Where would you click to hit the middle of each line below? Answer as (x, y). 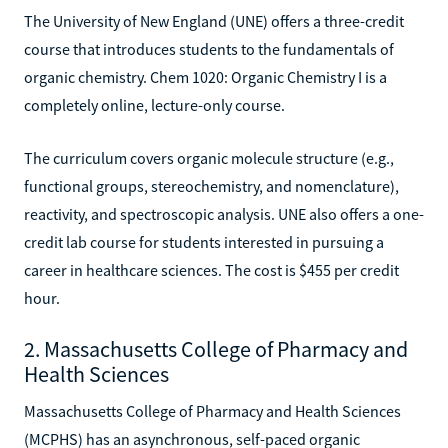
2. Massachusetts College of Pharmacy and (216, 348)
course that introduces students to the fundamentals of (209, 48)
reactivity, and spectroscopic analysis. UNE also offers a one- (224, 213)
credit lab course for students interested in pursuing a (204, 241)
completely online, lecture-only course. (154, 104)
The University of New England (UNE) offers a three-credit (214, 20)
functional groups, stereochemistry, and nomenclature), (211, 185)
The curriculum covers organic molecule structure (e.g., (209, 157)
